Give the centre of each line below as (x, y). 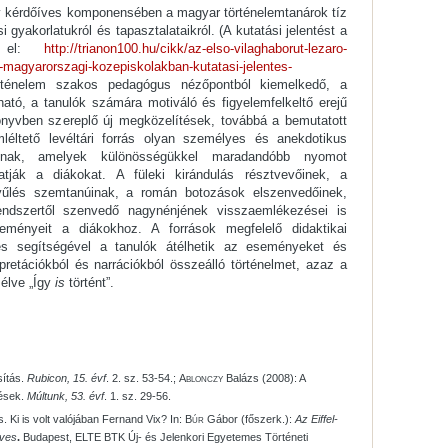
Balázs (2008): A (264, 378)
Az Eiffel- (316, 419)
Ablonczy (201, 378)
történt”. (89, 283)
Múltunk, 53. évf (65, 396)
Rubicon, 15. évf (66, 378)
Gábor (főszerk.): (249, 419)
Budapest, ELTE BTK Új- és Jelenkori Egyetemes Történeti (164, 437)
